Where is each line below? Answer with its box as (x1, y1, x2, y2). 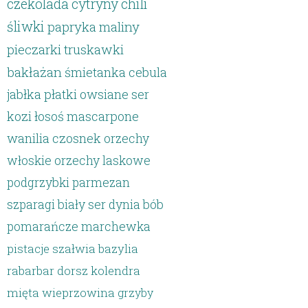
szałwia (52, 241, 96, 256)
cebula (129, 64, 168, 80)
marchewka (81, 218, 151, 234)
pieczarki (7, 41, 62, 58)
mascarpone (67, 108, 140, 124)
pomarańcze (7, 218, 79, 234)
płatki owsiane (44, 86, 129, 102)
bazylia (98, 241, 139, 256)
